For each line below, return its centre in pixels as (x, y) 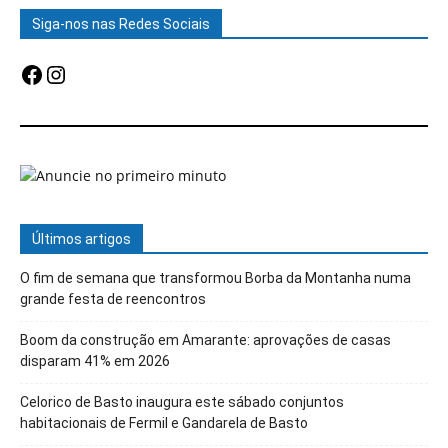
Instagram (99, 73)
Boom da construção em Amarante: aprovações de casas (205, 339)
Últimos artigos (81, 238)
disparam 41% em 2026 (95, 360)
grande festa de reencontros (113, 298)
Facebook (72, 73)
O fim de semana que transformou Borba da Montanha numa (215, 277)
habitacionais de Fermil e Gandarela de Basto (164, 422)
